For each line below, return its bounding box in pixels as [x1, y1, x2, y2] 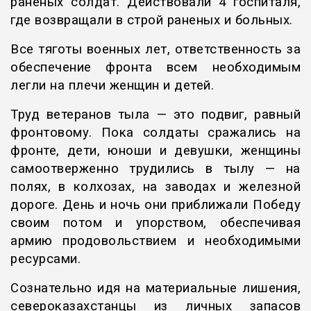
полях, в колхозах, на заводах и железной [10, 179, 301, 195]
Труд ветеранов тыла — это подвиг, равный [10, 107, 301, 123]
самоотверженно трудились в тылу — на [10, 161, 301, 177]
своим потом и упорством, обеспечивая [10, 215, 301, 231]
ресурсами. [10, 251, 81, 267]
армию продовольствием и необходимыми [10, 233, 301, 249]
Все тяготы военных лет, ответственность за [10, 42, 301, 58]
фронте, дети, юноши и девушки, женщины [10, 143, 301, 159]
